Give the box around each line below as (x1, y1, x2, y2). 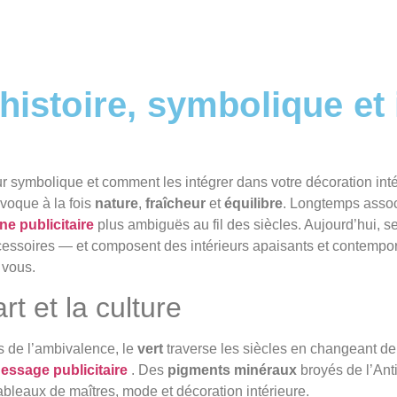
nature (95, 196, 138, 211)
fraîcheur (145, 196, 206, 211)
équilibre (224, 196, 283, 211)
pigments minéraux (167, 362, 297, 378)
